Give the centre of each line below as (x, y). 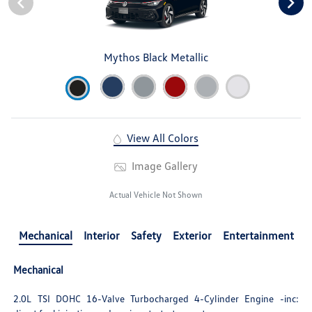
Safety (146, 235)
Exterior (192, 235)
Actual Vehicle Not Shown (156, 194)
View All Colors (161, 138)
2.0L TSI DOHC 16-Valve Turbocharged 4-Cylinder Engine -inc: (156, 298)
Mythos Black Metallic (156, 57)
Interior (101, 235)
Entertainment (258, 235)
